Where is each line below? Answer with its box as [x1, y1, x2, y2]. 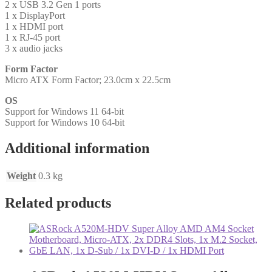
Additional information [5, 140, 149, 156]
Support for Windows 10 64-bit [5, 117, 124, 127]
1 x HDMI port [5, 21, 63, 32]
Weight [7, 170, 36, 181]
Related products [5, 195, 111, 211]
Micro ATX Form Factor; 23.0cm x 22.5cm [5, 74, 171, 85]
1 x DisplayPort [5, 10, 65, 21]
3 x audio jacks [5, 42, 63, 53]
